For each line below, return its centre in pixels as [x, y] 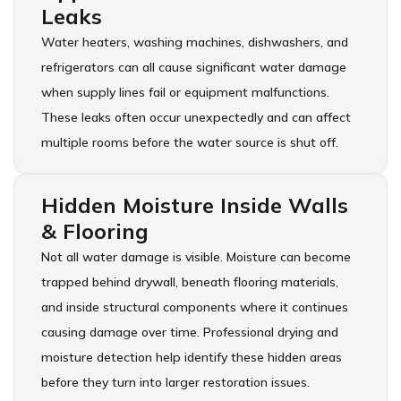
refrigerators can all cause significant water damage [194, 68]
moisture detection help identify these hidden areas [192, 358]
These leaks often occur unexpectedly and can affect [196, 118]
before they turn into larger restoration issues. [175, 383]
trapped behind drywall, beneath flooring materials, [190, 282]
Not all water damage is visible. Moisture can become [196, 257]
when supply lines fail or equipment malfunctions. [185, 93]
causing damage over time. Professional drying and [190, 333]
